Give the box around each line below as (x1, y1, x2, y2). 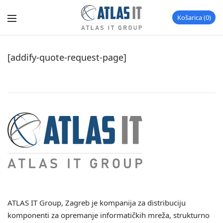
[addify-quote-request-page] (7, 51, 126, 63)
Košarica (177, 13, 202, 22)
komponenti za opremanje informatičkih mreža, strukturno (7, 210, 210, 220)
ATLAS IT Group (7, 198, 62, 208)
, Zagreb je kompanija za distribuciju (61, 198, 186, 208)
